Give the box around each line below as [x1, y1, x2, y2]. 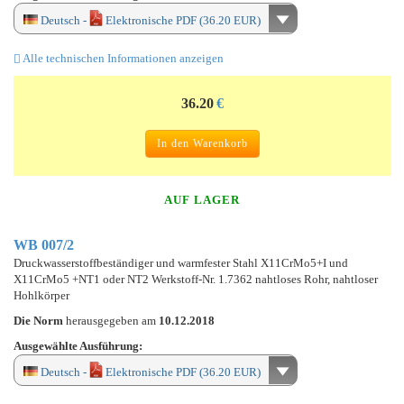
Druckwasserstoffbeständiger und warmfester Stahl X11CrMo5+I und [14, 255, 348, 270]
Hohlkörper [14, 288, 69, 302]
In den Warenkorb [156, 136, 248, 150]
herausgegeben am [66, 313, 159, 327]
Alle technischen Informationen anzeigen [21, 50, 224, 65]
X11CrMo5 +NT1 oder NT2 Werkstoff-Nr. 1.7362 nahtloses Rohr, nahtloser [14, 271, 378, 286]
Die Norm [14, 313, 66, 327]
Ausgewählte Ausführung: [14, 338, 142, 353]
